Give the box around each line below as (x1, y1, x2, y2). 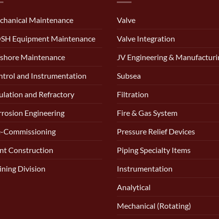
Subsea (117, 70, 141, 80)
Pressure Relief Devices (117, 126, 195, 136)
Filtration (117, 89, 149, 99)
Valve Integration (117, 33, 175, 43)
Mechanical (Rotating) (117, 200, 191, 210)
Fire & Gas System (117, 108, 177, 117)
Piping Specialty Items (117, 145, 191, 154)
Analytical (117, 182, 151, 192)
